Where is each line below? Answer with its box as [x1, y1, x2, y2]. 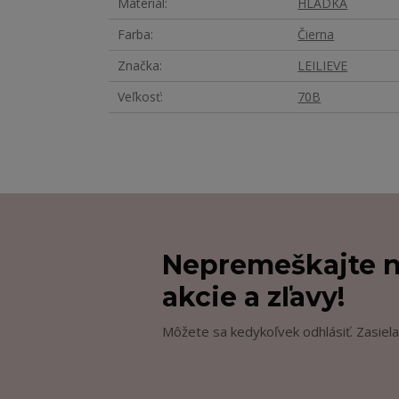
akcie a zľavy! [162, 280, 345, 313]
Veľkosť [118, 88, 160, 105]
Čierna [297, 26, 335, 43]
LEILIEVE [297, 57, 348, 74]
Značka [118, 57, 159, 74]
